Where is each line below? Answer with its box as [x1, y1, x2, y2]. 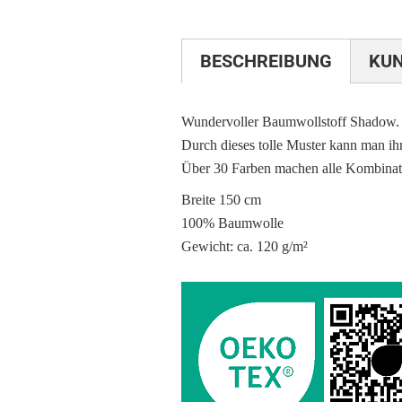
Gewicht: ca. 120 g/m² [181, 239, 308, 254]
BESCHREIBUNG [200, 50, 332, 72]
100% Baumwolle [181, 215, 284, 231]
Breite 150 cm [181, 192, 261, 207]
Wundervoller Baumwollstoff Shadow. [181, 114, 399, 129]
